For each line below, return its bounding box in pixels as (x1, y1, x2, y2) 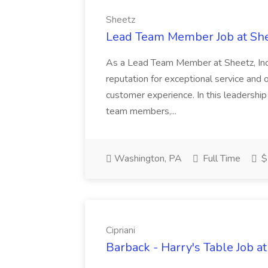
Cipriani (106, 224, 135, 237)
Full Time (200, 152, 240, 165)
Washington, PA (112, 152, 182, 165)
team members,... (106, 105, 179, 118)
